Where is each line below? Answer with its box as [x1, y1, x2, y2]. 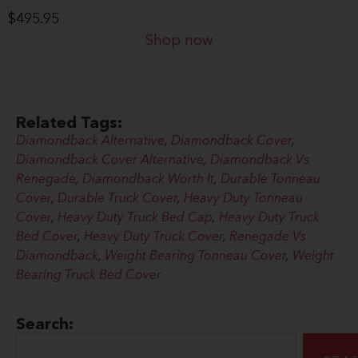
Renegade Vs [229, 231, 306, 245]
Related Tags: [16, 116, 122, 133]
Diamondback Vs [210, 154, 309, 168]
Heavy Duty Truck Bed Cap [58, 212, 213, 225]
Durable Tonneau [221, 173, 320, 187]
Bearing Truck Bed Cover [16, 269, 161, 283]
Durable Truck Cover [58, 193, 177, 206]
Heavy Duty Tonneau [184, 193, 303, 206]
